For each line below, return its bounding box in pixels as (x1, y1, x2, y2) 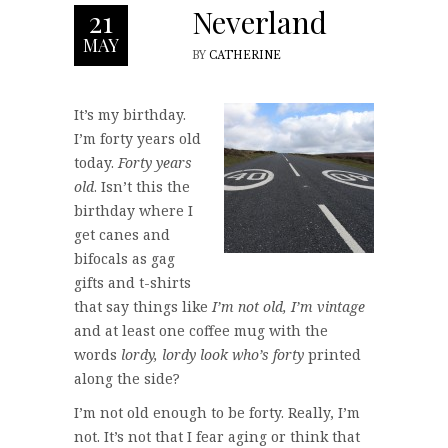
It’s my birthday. (74, 104, 186, 124)
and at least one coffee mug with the (74, 320, 328, 340)
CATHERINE (209, 48, 281, 62)
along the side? (74, 368, 180, 388)
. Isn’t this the (94, 176, 190, 196)
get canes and (74, 224, 170, 244)
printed (304, 344, 361, 364)
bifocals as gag (74, 248, 175, 268)
